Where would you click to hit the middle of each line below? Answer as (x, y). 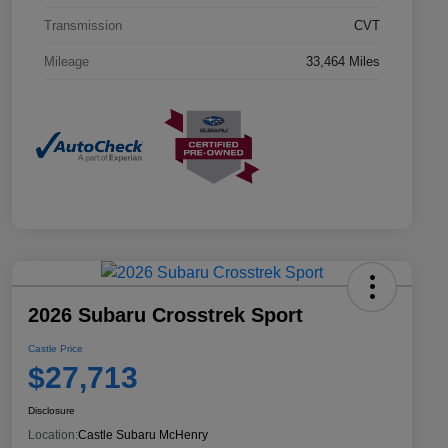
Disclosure (51, 410)
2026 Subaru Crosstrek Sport (165, 314)
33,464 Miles (343, 62)
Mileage (66, 62)
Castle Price (55, 348)
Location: (53, 434)
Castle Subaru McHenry (143, 434)
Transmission (83, 26)
